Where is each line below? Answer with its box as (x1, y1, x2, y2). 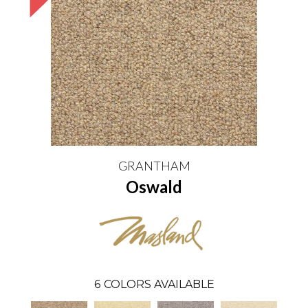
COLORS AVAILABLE (103, 277, 214, 291)
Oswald (126, 177, 182, 197)
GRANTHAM (118, 158, 190, 173)
